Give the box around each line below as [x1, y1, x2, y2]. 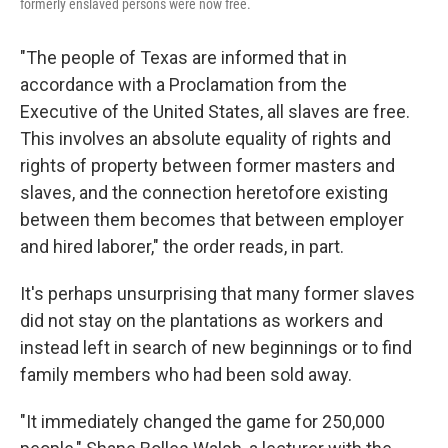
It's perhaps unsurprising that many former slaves [20, 282, 415, 304]
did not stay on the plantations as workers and [20, 309, 383, 331]
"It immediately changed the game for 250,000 [20, 410, 385, 432]
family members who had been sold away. [20, 363, 352, 385]
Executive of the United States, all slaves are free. [20, 100, 410, 122]
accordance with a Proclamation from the [20, 73, 347, 95]
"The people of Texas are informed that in [20, 46, 347, 68]
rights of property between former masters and [20, 154, 395, 176]
